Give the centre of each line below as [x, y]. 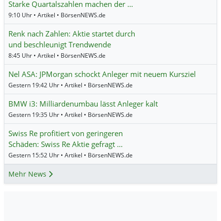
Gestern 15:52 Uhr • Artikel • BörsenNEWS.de [71, 155]
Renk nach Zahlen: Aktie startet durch [72, 34]
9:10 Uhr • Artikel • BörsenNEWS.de [57, 15]
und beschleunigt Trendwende [60, 45]
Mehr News [28, 174]
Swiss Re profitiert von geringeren [66, 133]
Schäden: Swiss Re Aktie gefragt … [66, 144]
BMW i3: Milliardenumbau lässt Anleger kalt [83, 104]
